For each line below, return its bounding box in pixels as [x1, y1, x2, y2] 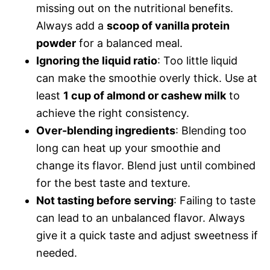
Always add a [36, 19, 107, 32]
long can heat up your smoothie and [36, 141, 221, 154]
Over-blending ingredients [36, 124, 175, 137]
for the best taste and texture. [36, 176, 190, 189]
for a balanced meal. [76, 36, 183, 49]
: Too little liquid [157, 54, 237, 67]
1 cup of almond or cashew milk [63, 89, 226, 102]
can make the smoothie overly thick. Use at [36, 71, 257, 84]
